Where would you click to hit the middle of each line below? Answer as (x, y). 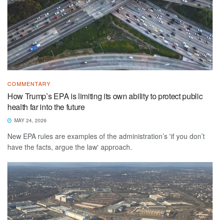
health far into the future (46, 107)
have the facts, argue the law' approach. (70, 147)
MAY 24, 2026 (30, 121)
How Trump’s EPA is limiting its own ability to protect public (105, 96)
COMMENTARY (29, 84)
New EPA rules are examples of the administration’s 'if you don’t (106, 136)
